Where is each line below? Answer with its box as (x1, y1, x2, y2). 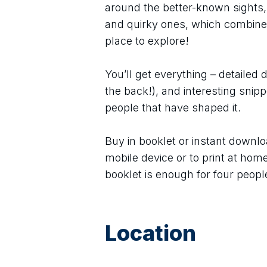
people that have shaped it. (105, 101, 241, 114)
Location (105, 220, 196, 246)
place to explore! (105, 35, 189, 47)
